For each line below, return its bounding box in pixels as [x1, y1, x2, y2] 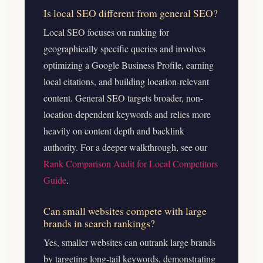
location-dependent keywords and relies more [43, 107, 211, 120]
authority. [43, 140, 80, 153]
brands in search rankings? [43, 215, 155, 230]
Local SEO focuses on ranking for [43, 25, 169, 38]
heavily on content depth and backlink [43, 124, 184, 137]
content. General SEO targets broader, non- [43, 91, 203, 104]
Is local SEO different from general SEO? [43, 5, 218, 20]
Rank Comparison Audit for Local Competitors [43, 157, 218, 170]
